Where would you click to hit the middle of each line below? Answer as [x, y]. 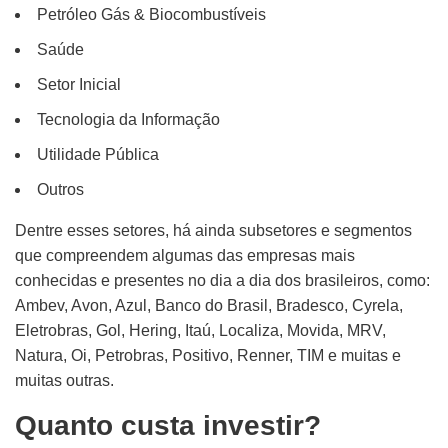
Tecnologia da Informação [128, 119]
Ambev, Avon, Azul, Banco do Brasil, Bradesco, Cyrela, [209, 305]
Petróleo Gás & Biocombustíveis [151, 14]
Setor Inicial [79, 84]
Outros [60, 189]
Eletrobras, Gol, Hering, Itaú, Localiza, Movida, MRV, [200, 330]
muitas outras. [64, 380]
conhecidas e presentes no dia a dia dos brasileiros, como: [222, 280]
